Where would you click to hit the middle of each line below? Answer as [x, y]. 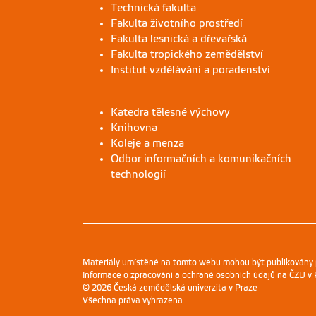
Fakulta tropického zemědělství [187, 54]
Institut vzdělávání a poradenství [190, 69]
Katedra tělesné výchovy [170, 112]
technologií [138, 174]
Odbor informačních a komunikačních [201, 158]
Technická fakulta [153, 7]
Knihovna [134, 127]
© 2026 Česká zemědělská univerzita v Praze [170, 287]
